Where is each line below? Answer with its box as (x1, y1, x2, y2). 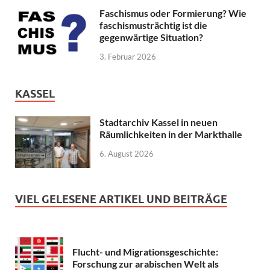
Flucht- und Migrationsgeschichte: (72, 245, 218, 257)
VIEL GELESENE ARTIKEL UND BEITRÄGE (15, 193, 227, 206)
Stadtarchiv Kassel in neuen (99, 116, 218, 128)
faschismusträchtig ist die (99, 19, 207, 31)
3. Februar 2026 (99, 52, 156, 62)
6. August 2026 (99, 148, 154, 159)
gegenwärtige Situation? (99, 31, 203, 43)
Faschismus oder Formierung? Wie (99, 7, 246, 19)
